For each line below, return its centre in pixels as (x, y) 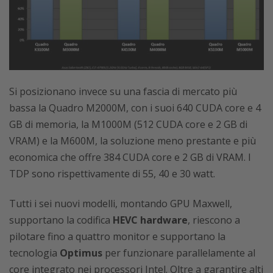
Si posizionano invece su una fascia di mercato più (123, 91)
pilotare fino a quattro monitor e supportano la (117, 236)
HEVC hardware (150, 220)
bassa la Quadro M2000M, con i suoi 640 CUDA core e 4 (135, 108)
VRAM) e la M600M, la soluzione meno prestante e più (133, 140)
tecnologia (33, 253)
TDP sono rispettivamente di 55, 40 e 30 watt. (112, 173)
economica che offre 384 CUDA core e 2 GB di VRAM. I (130, 157)
